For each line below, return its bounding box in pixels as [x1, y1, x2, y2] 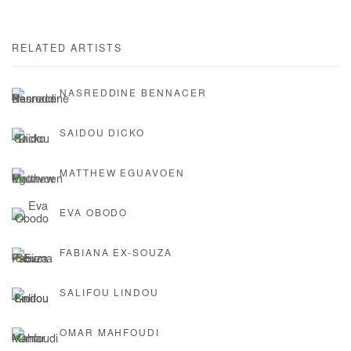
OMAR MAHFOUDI [60, 328, 160, 338]
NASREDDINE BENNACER [60, 89, 207, 99]
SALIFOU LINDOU [60, 288, 159, 299]
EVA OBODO [60, 208, 128, 219]
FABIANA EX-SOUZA [60, 248, 172, 259]
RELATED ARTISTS [12, 44, 122, 54]
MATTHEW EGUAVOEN [60, 168, 185, 179]
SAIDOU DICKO [60, 128, 146, 139]
